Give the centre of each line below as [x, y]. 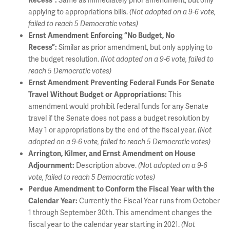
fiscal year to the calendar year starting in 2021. [104, 224]
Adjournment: [51, 166]
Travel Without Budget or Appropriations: [98, 95]
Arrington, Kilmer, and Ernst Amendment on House [112, 154]
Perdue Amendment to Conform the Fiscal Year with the [121, 189]
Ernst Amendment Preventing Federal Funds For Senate [121, 83]
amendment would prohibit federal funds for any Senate [118, 106]
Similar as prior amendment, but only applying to [135, 47]
